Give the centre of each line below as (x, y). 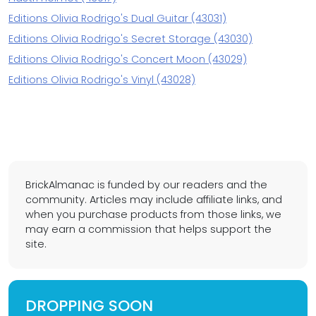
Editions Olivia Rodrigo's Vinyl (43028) (102, 80)
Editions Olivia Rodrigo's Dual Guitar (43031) (117, 19)
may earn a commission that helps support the (148, 230)
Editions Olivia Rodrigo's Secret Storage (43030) (130, 39)
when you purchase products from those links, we (153, 215)
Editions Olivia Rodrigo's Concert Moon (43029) (128, 60)
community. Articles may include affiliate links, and (154, 200)
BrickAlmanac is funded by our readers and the (146, 185)
